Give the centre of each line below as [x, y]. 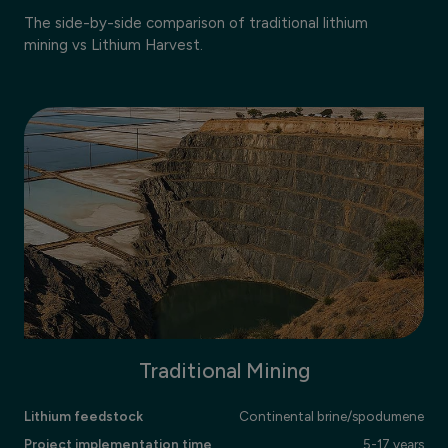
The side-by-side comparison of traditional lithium [196, 23]
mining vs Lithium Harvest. [113, 45]
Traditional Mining [224, 370]
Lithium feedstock [83, 415]
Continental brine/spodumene [331, 415]
